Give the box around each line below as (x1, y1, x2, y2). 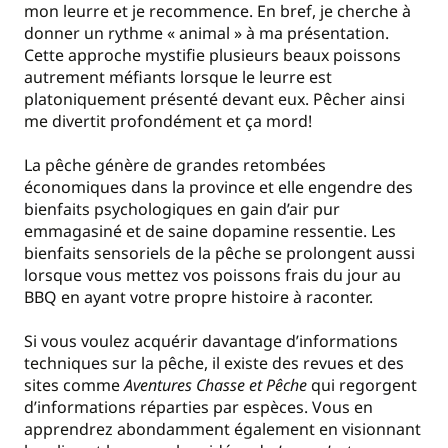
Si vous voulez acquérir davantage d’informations (24, 330, 398, 353)
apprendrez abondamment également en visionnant (24, 418, 421, 441)
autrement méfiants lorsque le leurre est (24, 65, 332, 88)
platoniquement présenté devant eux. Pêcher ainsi (24, 87, 405, 110)
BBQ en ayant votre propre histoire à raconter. (24, 286, 385, 309)
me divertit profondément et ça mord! (24, 109, 316, 132)
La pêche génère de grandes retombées (24, 154, 326, 177)
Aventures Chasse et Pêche (124, 374, 307, 397)
